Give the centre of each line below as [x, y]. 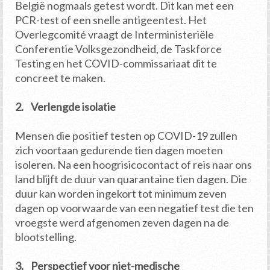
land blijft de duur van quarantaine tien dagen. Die [131, 179]
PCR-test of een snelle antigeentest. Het [111, 20]
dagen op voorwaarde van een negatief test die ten [134, 208]
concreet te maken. [60, 78]
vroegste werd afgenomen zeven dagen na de [122, 223]
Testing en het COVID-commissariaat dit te [116, 64]
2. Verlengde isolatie [65, 107]
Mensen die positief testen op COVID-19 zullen [126, 136]
